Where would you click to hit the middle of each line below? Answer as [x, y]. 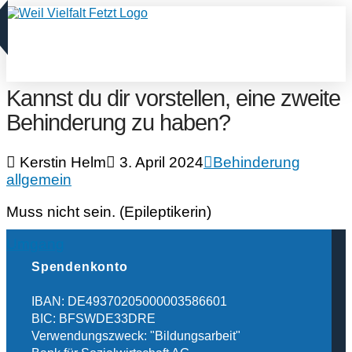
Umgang [35, 244]
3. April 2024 [159, 162]
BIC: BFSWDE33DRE [93, 318]
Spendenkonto [80, 267]
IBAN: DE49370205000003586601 [129, 301]
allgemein [39, 179]
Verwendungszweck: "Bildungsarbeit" [136, 335]
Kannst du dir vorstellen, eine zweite [173, 98]
